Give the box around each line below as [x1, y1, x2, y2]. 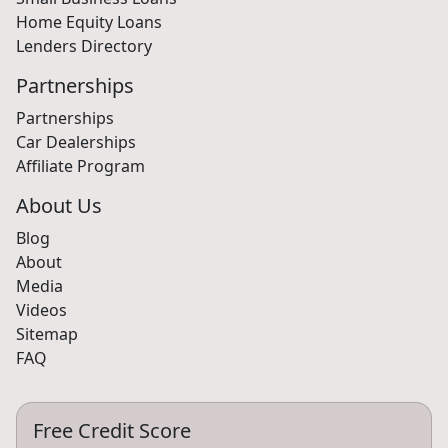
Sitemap [16, 323, 78, 345]
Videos [16, 299, 67, 321]
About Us [16, 192, 102, 219]
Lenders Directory [16, 35, 152, 57]
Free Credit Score [33, 417, 191, 444]
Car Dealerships [16, 131, 136, 153]
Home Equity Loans [16, 11, 162, 33]
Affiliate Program [16, 155, 145, 177]
